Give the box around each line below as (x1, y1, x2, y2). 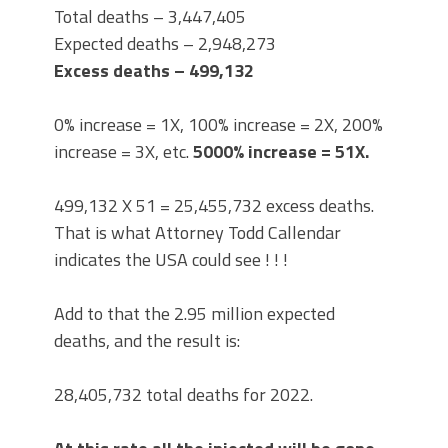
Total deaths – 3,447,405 (54, 3, 246, 30)
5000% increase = (193, 138, 331, 165)
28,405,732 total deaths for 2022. (54, 381, 313, 408)
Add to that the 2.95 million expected (54, 300, 335, 327)
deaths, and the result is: (54, 327, 240, 354)
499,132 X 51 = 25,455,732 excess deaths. (54, 192, 378, 219)
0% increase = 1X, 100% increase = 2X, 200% (54, 111, 383, 138)
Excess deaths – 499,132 (54, 57, 254, 84)
